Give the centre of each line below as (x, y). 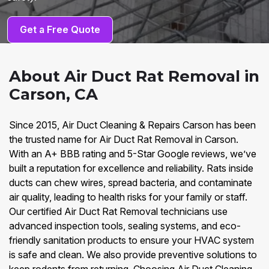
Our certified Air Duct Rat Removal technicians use (118, 211)
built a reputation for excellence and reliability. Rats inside (131, 168)
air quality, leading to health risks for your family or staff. (128, 197)
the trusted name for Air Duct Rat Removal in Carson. (124, 139)
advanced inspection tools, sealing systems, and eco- (125, 226)
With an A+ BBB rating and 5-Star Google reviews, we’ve (133, 154)
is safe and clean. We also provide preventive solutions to (133, 255)
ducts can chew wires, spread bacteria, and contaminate (131, 183)
